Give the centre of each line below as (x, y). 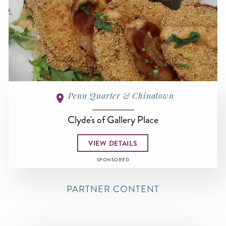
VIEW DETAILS (113, 143)
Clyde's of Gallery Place (113, 120)
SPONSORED (113, 160)
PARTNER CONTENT (113, 189)
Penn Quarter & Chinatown (121, 96)
